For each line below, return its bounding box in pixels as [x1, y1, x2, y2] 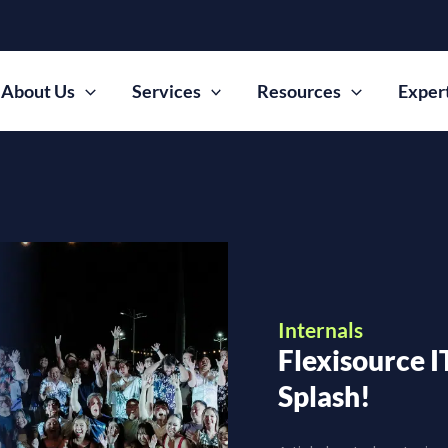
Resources [257, 80, 342, 102]
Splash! [278, 378, 372, 413]
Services [131, 80, 201, 102]
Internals [278, 316, 364, 342]
